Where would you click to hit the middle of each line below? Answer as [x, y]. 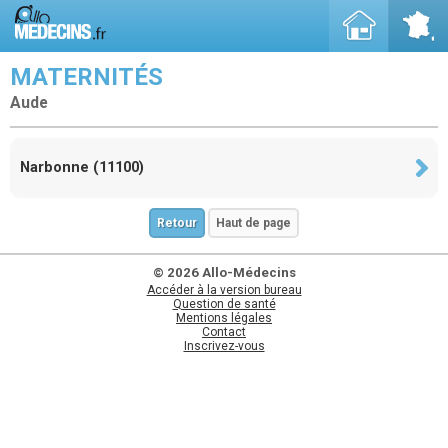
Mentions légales [224, 317]
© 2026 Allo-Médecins [224, 272]
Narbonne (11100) [82, 167]
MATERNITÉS [86, 77]
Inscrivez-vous [224, 345]
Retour [177, 222]
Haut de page [253, 222]
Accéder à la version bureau [224, 289]
